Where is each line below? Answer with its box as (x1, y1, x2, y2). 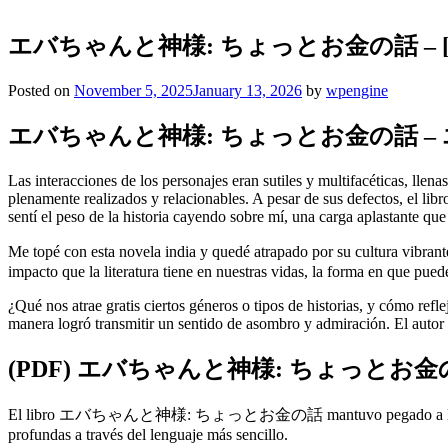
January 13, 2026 (193, 82, 302, 100)
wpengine (326, 82, 388, 100)
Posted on (8, 82, 74, 100)
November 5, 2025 (74, 82, 193, 100)
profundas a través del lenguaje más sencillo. (8, 425, 288, 443)
